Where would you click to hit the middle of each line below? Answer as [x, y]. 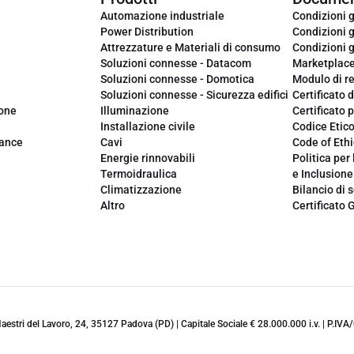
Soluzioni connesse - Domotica [177, 79]
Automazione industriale [162, 16]
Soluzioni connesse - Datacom [176, 63]
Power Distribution [147, 32]
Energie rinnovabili [148, 158]
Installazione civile [148, 126]
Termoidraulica [139, 174]
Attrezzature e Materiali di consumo [190, 47]
